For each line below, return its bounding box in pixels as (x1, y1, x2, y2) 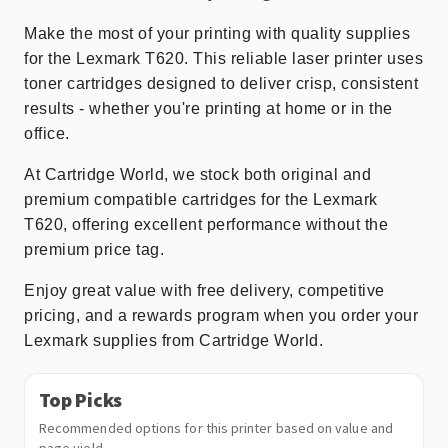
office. (24, 125, 70, 142)
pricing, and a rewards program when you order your (24, 307, 418, 324)
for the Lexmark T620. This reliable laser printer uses (24, 50, 423, 67)
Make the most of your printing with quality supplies (24, 25, 410, 42)
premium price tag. (24, 241, 164, 258)
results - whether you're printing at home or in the (24, 100, 393, 117)
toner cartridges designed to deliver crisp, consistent (24, 75, 418, 92)
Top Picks (39, 387, 123, 412)
